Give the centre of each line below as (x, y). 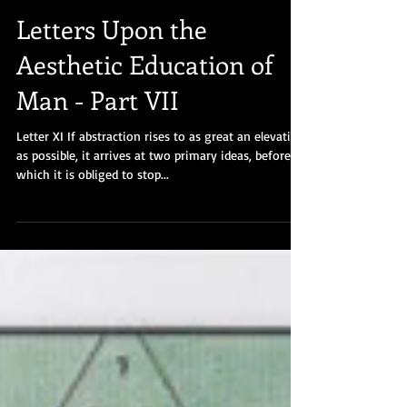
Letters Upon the (112, 69)
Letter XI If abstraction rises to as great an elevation (161, 176)
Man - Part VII (98, 139)
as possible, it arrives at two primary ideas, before (154, 195)
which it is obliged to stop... (93, 214)
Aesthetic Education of (144, 104)
